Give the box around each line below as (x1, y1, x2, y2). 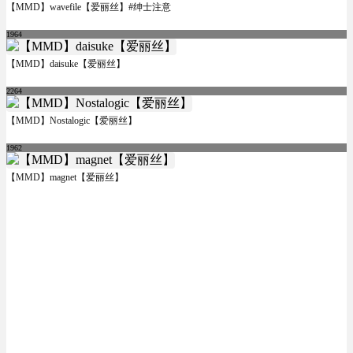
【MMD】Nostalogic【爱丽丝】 (6, 115, 137, 127)
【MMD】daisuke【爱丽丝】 (6, 58, 125, 70)
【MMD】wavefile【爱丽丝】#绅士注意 (6, 2, 171, 13)
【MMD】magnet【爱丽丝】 (6, 172, 124, 184)
